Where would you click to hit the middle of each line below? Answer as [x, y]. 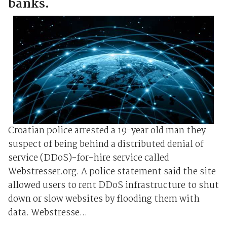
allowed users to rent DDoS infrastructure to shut [113, 185]
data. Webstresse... [47, 213]
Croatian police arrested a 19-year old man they [107, 131]
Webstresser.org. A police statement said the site [112, 172]
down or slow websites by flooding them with [104, 199]
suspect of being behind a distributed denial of [106, 144]
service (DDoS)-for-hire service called [88, 158]
